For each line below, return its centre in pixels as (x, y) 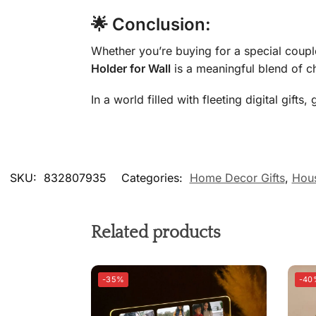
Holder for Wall (130, 68)
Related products (156, 232)
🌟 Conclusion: (151, 24)
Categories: (153, 177)
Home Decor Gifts (237, 177)
